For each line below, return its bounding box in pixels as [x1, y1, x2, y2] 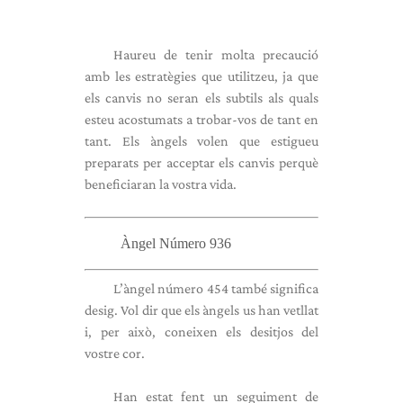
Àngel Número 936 [121, 236, 231, 251]
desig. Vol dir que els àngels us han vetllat [85, 302, 318, 318]
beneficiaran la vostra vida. [85, 176, 237, 192]
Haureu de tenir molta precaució [113, 47, 318, 62]
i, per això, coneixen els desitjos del [85, 324, 318, 339]
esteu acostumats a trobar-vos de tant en [85, 112, 318, 127]
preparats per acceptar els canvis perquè [85, 155, 318, 170]
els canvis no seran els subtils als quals [85, 90, 318, 105]
